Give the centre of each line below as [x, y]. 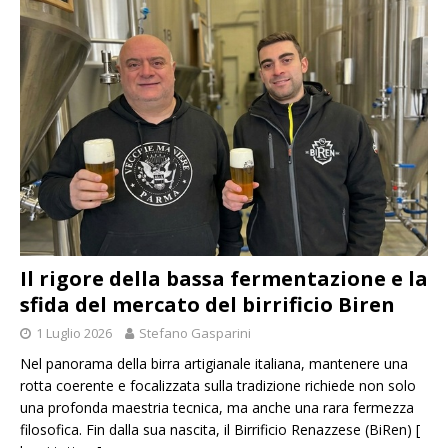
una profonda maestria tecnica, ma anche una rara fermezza [217, 408]
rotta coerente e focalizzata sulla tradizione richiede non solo [218, 386]
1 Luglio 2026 [74, 333]
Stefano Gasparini [195, 333]
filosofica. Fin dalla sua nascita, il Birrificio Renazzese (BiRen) [218, 430]
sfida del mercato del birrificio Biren [207, 305]
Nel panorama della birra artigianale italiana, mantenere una [214, 364]
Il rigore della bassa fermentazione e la [224, 279]
